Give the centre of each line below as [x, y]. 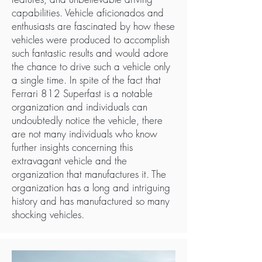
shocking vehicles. [48, 214]
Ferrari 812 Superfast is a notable [82, 93]
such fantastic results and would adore [90, 53]
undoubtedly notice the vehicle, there [87, 120]
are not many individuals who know [85, 134]
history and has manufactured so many [91, 201]
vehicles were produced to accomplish [91, 39]
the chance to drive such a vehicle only [91, 66]
